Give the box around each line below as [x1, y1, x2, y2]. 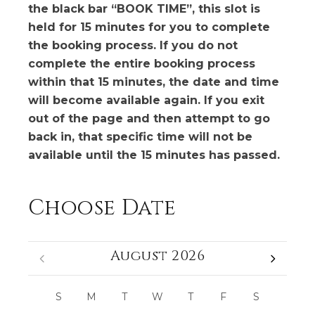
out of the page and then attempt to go [28, 112, 270, 125]
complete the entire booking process [28, 57, 255, 70]
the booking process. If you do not [28, 39, 238, 52]
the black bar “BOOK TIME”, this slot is [28, 2, 260, 15]
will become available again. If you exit [28, 94, 264, 107]
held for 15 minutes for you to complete [28, 20, 270, 34]
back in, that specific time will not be [28, 130, 252, 143]
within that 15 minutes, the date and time [28, 75, 279, 89]
